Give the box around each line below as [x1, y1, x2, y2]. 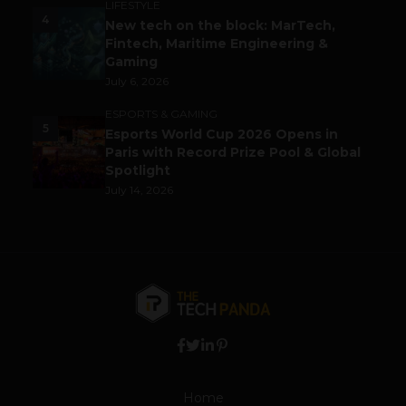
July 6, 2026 [105, 74, 169, 89]
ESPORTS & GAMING [105, 107, 217, 121]
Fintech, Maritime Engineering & [105, 35, 328, 53]
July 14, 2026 [105, 183, 173, 198]
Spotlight [105, 162, 170, 179]
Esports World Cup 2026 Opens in [105, 126, 338, 143]
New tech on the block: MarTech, [105, 17, 335, 34]
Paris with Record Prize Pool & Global [105, 144, 361, 161]
